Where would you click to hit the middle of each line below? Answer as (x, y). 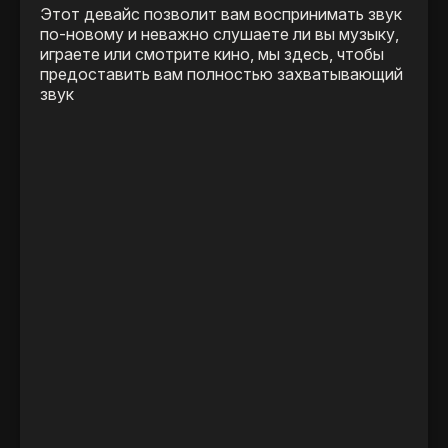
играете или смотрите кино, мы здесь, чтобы (212, 54)
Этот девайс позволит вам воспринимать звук (221, 14)
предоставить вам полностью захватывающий (221, 74)
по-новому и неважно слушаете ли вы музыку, (219, 34)
